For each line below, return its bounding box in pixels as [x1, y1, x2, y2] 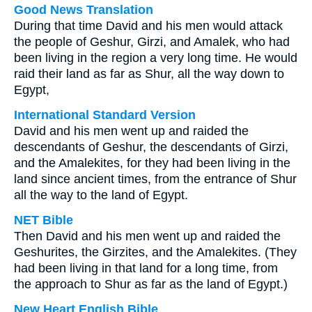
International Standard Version [14, 108, 196, 122]
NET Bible [14, 213, 73, 227]
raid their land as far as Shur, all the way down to [14, 67, 284, 81]
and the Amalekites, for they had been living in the [14, 156, 290, 170]
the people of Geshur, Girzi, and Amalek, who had [14, 35, 290, 49]
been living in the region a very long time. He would [14, 51, 297, 65]
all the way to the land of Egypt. [14, 188, 188, 202]
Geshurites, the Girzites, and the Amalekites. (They [14, 245, 297, 259]
